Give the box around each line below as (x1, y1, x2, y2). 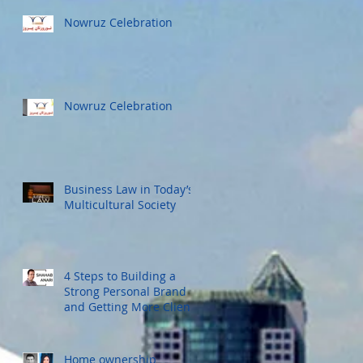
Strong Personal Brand (64, 283, 186, 299)
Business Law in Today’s (64, 181, 194, 197)
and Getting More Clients (64, 298, 200, 314)
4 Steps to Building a (64, 267, 176, 284)
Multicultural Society (64, 196, 176, 212)
